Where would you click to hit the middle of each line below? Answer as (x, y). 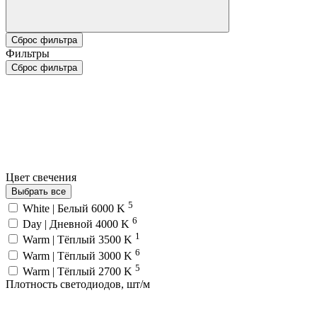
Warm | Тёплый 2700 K (79, 271)
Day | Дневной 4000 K (77, 224)
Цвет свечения (42, 178)
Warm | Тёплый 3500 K (79, 240)
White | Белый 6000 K (75, 208)
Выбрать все (39, 192)
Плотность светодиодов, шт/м (78, 284)
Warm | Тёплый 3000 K (79, 255)
